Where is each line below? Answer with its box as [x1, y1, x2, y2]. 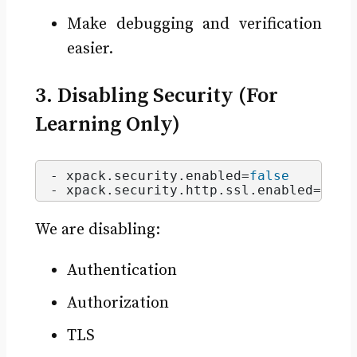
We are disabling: [34, 219, 160, 240]
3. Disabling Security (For [34, 83, 278, 110]
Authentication [66, 260, 177, 280]
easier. [66, 39, 113, 60]
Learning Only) [34, 112, 180, 139]
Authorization [66, 292, 169, 313]
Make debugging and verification [66, 14, 323, 35]
